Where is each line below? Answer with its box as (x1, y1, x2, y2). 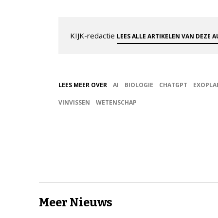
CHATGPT (159, 80, 187, 89)
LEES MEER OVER (58, 80, 107, 89)
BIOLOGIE (125, 80, 153, 89)
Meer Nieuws (39, 195, 112, 209)
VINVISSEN (58, 98, 90, 107)
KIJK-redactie (70, 30, 117, 40)
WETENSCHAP (96, 98, 137, 107)
